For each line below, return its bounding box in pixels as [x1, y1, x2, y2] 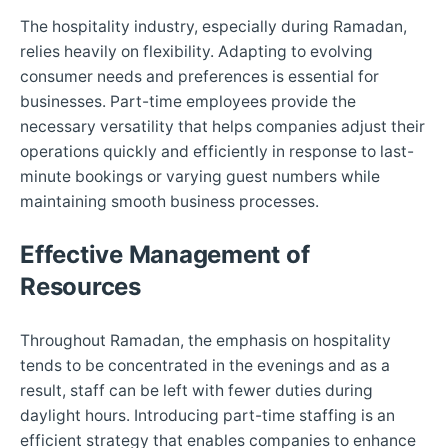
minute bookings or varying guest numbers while [20, 167, 380, 187]
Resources [20, 272, 141, 302]
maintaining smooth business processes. [20, 192, 319, 212]
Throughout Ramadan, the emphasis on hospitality [20, 331, 391, 351]
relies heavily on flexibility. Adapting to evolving [20, 42, 373, 62]
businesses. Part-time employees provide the [20, 92, 356, 112]
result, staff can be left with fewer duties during [20, 381, 373, 401]
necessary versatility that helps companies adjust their [20, 117, 425, 137]
